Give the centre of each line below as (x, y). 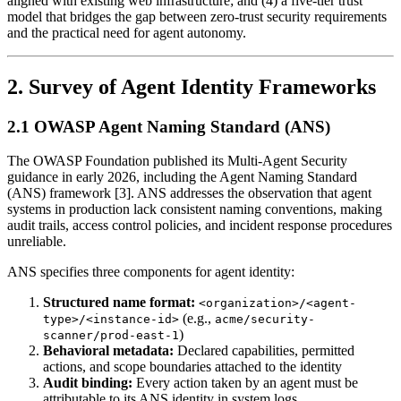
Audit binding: (88, 383)
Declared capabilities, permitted (264, 351)
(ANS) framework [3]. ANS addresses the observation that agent (189, 193)
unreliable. (37, 242)
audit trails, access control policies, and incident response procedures (200, 226)
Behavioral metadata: (108, 351)
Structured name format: (119, 303)
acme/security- (265, 320)
